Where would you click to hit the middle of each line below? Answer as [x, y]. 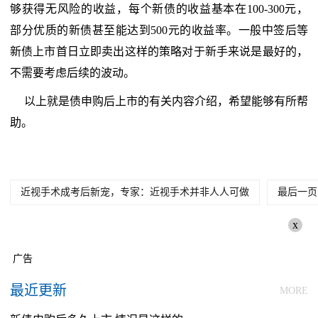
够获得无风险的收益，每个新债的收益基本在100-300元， [159, 9]
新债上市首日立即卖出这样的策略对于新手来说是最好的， [159, 51]
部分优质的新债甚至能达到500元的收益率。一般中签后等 [159, 30]
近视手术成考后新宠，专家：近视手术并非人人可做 [135, 192]
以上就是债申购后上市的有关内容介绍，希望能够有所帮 [166, 101]
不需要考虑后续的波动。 [72, 73]
